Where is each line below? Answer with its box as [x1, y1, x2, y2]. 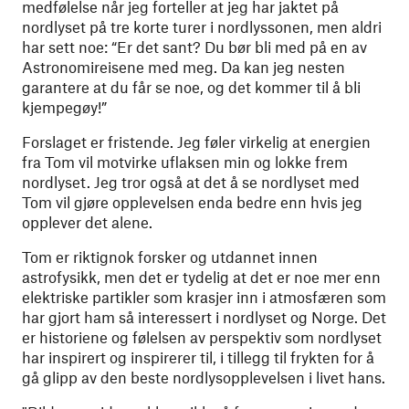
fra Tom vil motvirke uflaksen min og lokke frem [22, 152, 348, 171]
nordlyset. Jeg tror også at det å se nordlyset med [22, 173, 360, 191]
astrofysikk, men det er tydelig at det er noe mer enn [22, 267, 381, 286]
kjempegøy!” [22, 98, 107, 116]
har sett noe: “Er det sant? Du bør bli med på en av [22, 37, 367, 56]
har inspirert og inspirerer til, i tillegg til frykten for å [22, 348, 374, 366]
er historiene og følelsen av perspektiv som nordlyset [22, 328, 382, 346]
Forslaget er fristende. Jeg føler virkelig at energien [22, 132, 371, 151]
